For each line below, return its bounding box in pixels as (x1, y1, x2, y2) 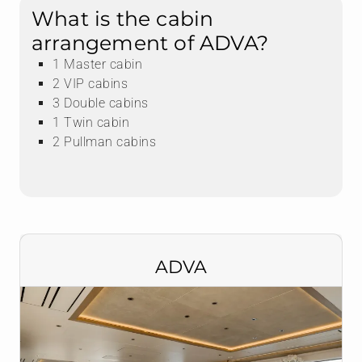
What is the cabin (32, 6, 214, 32)
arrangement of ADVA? (32, 31, 268, 56)
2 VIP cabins (53, 76, 128, 92)
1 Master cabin (53, 57, 142, 73)
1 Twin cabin (53, 115, 129, 131)
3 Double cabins (53, 95, 149, 112)
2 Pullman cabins (53, 134, 156, 150)
